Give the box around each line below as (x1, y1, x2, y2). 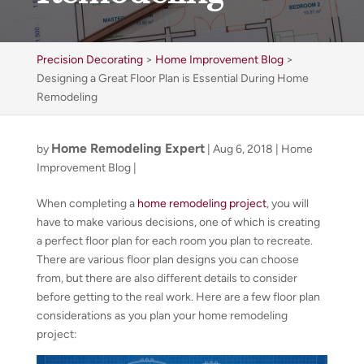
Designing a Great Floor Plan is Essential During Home (36, 71, 309, 85)
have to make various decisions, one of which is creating (36, 215, 320, 229)
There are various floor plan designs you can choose (36, 253, 299, 266)
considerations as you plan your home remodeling (36, 309, 288, 323)
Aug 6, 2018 (212, 142, 273, 156)
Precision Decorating (36, 53, 143, 67)
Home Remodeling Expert (50, 141, 205, 156)
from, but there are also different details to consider (36, 271, 297, 285)
